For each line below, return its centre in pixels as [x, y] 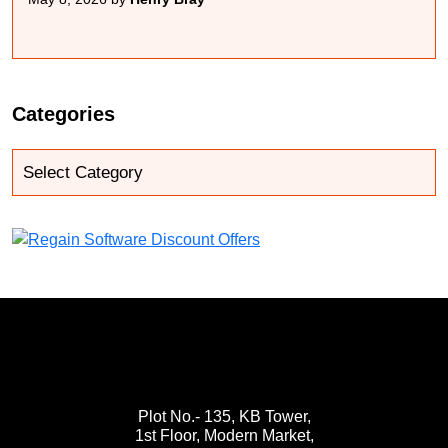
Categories [63, 114]
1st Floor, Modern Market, [224, 436]
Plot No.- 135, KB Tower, [224, 417]
